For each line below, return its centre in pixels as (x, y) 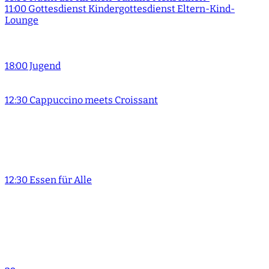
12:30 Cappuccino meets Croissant (81, 100)
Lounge (22, 20)
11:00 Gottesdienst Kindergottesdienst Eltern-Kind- (120, 8)
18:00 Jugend (33, 65)
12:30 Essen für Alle (48, 180)
